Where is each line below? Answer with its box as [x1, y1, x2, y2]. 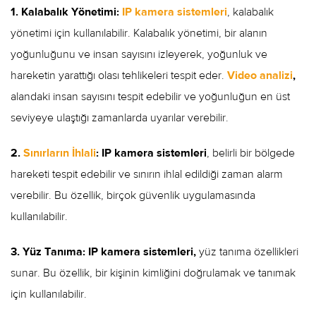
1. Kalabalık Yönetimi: [11, 4, 122, 19]
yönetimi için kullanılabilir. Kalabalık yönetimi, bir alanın [11, 25, 267, 40]
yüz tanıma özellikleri [196, 244, 298, 259]
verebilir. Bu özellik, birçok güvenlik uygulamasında [11, 188, 255, 202]
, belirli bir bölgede [207, 145, 295, 160]
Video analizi [227, 68, 293, 83]
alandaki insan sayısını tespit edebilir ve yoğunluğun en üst [11, 89, 290, 104]
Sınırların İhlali [23, 145, 96, 160]
